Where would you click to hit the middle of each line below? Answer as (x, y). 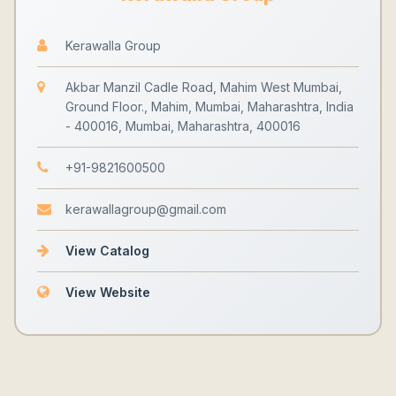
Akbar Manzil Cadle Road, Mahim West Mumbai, (204, 87)
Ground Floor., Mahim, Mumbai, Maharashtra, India (209, 107)
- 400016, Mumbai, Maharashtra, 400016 (183, 126)
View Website (108, 292)
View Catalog (107, 251)
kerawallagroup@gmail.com (146, 209)
